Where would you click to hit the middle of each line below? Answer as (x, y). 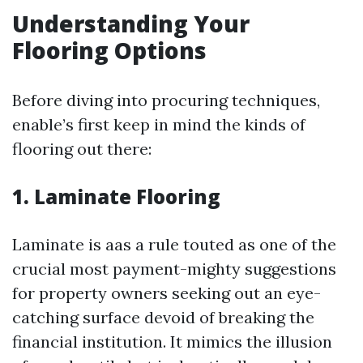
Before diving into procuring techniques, (166, 100)
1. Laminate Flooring (116, 196)
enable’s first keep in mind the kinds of (159, 124)
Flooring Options (109, 50)
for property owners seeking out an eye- (167, 293)
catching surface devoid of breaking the (163, 317)
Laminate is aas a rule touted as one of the (174, 244)
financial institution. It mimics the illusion (172, 342)
